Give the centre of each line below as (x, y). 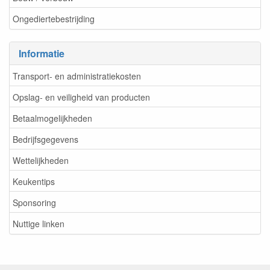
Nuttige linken (39, 223)
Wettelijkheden (41, 160)
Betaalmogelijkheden (52, 118)
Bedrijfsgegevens (46, 139)
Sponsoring (34, 202)
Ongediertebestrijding (54, 18)
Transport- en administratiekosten (77, 76)
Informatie (42, 53)
